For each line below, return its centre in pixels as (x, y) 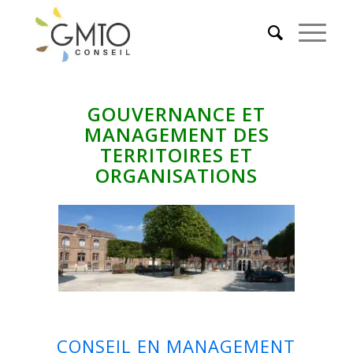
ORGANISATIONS (176, 175)
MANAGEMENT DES (176, 134)
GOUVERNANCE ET (176, 114)
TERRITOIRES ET (176, 155)
